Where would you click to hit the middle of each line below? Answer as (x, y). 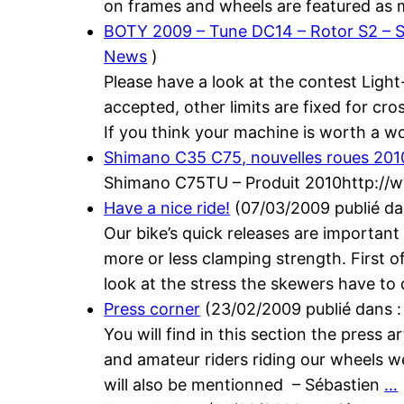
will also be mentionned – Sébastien (244, 385)
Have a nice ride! (167, 208)
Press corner (152, 309)
